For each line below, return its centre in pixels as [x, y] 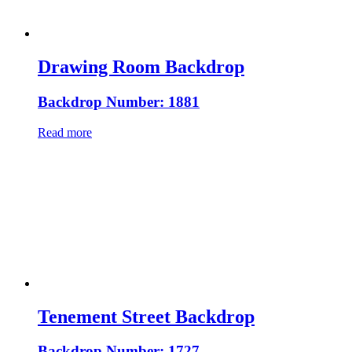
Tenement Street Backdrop [146, 316]
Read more [65, 132]
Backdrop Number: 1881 [119, 101]
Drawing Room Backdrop [141, 67]
